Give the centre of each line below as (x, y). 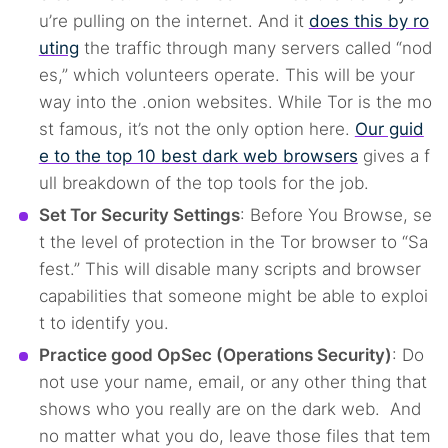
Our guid (389, 129)
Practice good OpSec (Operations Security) (215, 355)
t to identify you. (103, 323)
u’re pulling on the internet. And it (173, 21)
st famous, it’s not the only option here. (196, 129)
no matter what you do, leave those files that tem (234, 436)
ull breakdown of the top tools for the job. (203, 183)
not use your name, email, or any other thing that (232, 382)
